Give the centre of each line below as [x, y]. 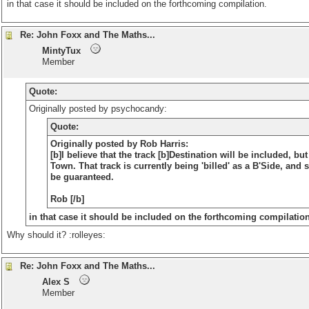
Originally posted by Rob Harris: [120, 144]
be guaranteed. [82, 177]
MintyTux [61, 51]
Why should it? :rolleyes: [56, 235]
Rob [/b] [68, 199]
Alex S [56, 282]
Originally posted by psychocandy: [98, 109]
